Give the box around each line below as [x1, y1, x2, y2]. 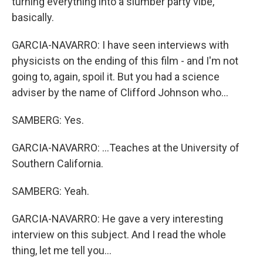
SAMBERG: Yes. [12, 114, 84, 126]
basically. [12, 11, 54, 23]
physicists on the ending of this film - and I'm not [12, 55, 238, 67]
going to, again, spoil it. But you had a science [12, 70, 220, 83]
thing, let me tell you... [12, 244, 112, 257]
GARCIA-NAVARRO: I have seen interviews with [12, 39, 229, 51]
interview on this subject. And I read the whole [12, 228, 226, 241]
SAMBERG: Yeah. [12, 185, 89, 197]
